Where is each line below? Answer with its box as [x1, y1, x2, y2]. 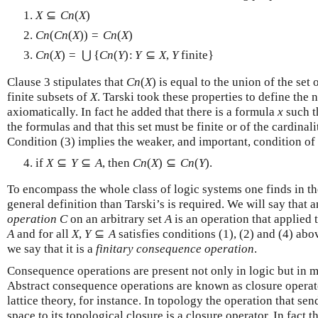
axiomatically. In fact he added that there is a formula [7, 104, 278, 119]
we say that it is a [7, 242, 96, 256]
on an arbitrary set [67, 212, 165, 226]
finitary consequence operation [96, 242, 254, 256]
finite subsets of [7, 89, 90, 104]
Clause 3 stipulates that [7, 75, 126, 89]
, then [102, 155, 133, 170]
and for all [14, 227, 72, 241]
